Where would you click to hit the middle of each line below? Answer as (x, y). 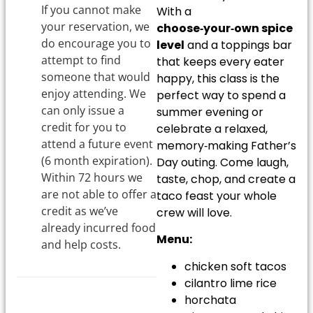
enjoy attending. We (94, 93)
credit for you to (84, 127)
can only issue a (83, 110)
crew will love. (194, 212)
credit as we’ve (80, 211)
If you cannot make (91, 9)
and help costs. (81, 244)
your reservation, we (95, 26)
